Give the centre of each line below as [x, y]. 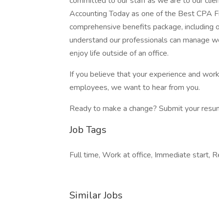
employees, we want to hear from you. [135, 88]
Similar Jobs [96, 195]
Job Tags [88, 130]
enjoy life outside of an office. [119, 53]
